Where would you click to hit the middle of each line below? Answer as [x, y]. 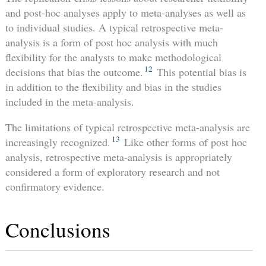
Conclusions [58, 230]
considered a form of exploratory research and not [112, 171]
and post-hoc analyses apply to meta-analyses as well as [125, 12]
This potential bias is [200, 72]
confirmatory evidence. [55, 186]
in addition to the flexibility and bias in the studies [113, 86]
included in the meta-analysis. [69, 101]
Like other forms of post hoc [184, 142]
